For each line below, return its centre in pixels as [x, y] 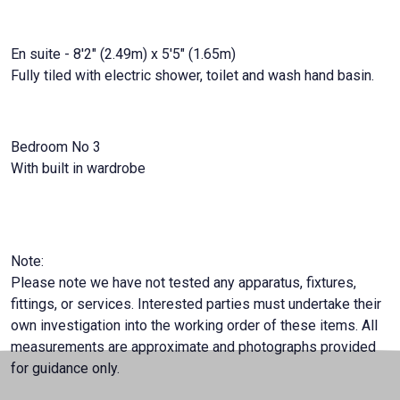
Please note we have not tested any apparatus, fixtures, [183, 282]
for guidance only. [65, 368]
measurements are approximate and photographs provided [193, 346]
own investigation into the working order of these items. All [194, 325]
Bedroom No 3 [56, 146]
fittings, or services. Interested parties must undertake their [196, 304]
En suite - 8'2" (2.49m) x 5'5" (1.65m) [123, 54]
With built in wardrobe [78, 168]
